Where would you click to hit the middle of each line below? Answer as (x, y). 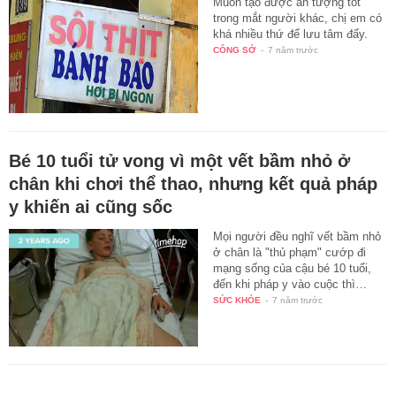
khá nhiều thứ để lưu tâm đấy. (291, 34)
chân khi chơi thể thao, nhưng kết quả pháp (193, 183)
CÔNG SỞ (235, 49)
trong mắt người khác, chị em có (298, 18)
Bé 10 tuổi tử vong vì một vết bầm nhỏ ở (179, 160)
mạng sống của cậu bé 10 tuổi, (293, 268)
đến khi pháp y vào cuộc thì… (290, 284)
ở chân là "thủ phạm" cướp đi (290, 252)
